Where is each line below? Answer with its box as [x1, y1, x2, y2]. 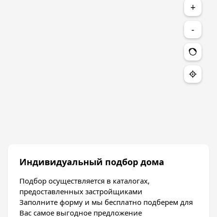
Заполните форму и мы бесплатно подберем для [19, 197, 193, 207]
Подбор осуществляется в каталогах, [19, 176, 150, 186]
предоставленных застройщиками [19, 186, 142, 197]
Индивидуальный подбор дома [19, 156, 164, 168]
